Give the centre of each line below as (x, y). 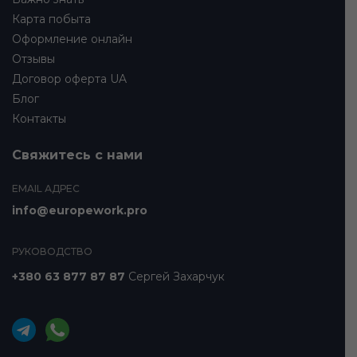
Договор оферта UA (69, 79)
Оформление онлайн (72, 39)
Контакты (39, 119)
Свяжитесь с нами (77, 155)
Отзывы (33, 59)
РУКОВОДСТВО (52, 252)
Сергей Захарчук (175, 277)
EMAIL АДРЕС (46, 189)
